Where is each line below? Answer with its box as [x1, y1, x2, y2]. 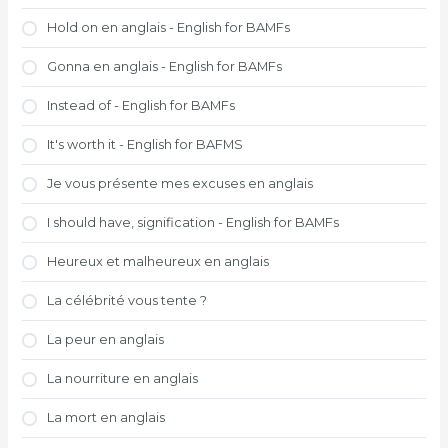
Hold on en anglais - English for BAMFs [47, 20, 291, 36]
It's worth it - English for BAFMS [47, 137, 244, 153]
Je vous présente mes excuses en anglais [47, 176, 314, 192]
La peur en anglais [47, 332, 165, 348]
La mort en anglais [47, 410, 166, 426]
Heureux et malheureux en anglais [47, 254, 270, 270]
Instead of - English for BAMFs [47, 98, 236, 114]
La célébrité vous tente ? [47, 293, 208, 309]
